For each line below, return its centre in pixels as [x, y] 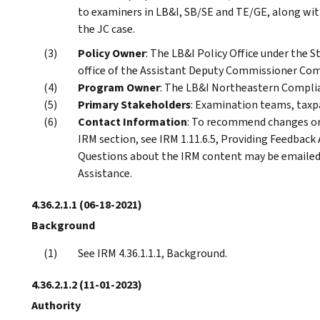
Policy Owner [112, 53]
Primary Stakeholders [134, 104]
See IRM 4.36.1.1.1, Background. [152, 253]
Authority [56, 305]
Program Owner [119, 87]
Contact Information [132, 121]
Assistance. [105, 173]
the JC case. [106, 29]
